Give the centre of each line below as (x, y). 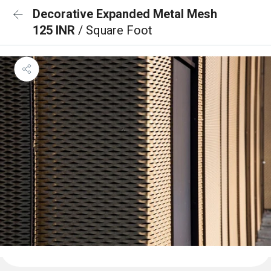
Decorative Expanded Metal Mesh (125, 14)
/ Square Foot (115, 30)
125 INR (55, 30)
